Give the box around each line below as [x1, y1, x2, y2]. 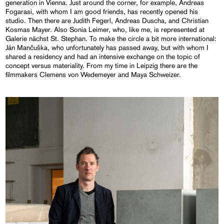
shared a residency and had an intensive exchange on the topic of [5, 52, 200, 61]
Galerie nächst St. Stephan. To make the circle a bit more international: [5, 34, 217, 43]
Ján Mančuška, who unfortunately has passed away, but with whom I [5, 43, 209, 52]
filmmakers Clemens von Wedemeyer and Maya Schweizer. [5, 70, 181, 79]
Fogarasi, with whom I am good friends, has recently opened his [5, 7, 198, 16]
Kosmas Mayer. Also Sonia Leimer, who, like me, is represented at [5, 25, 205, 34]
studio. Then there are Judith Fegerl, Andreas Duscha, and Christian [5, 16, 209, 25]
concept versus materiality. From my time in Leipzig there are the [5, 61, 198, 70]
